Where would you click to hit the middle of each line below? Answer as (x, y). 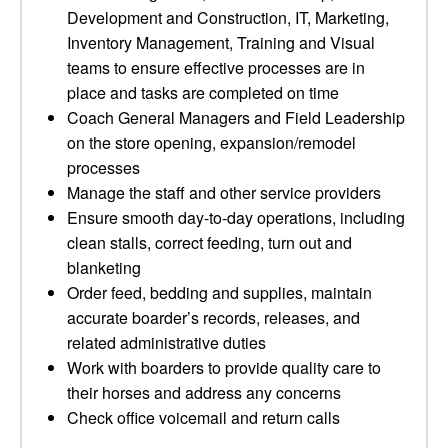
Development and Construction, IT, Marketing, (228, 17)
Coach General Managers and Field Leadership (236, 117)
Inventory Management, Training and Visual (221, 42)
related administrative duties (166, 342)
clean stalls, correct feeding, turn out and (209, 242)
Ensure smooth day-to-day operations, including (236, 217)
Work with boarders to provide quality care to (224, 367)
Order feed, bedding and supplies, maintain (219, 292)
